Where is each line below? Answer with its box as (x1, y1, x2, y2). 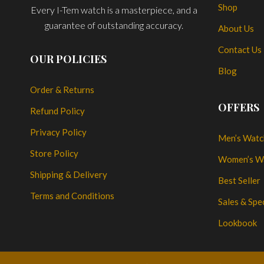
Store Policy (29, 148, 78, 159)
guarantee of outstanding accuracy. (44, 19, 183, 31)
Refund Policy (29, 105, 85, 117)
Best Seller (217, 175, 260, 186)
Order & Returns (29, 84, 94, 95)
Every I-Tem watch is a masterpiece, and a (30, 4, 197, 16)
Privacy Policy (29, 127, 87, 138)
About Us (217, 23, 254, 34)
